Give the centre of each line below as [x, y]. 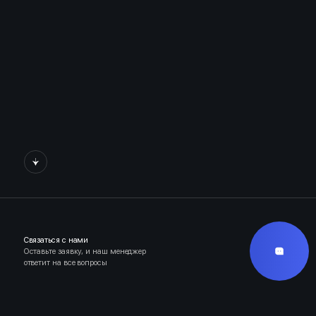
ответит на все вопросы [65, 263]
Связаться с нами [56, 240]
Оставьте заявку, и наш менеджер [85, 251]
